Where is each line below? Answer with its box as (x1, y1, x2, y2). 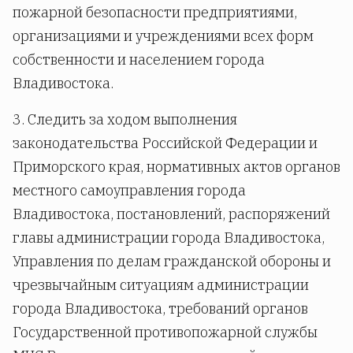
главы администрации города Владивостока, (13, 229, 325, 247)
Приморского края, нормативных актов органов (13, 158, 340, 176)
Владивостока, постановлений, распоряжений (13, 205, 330, 224)
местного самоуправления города (13, 181, 246, 200)
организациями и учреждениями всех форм (13, 27, 314, 46)
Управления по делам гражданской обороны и (13, 252, 331, 271)
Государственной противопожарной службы (13, 323, 318, 342)
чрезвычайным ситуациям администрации (13, 276, 309, 295)
